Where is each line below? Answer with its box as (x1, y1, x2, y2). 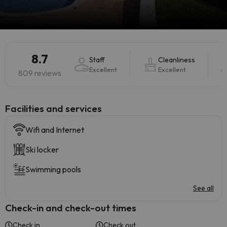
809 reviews (18, 68, 61, 78)
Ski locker (25, 144, 59, 155)
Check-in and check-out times (5, 202, 136, 214)
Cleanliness (158, 55, 195, 64)
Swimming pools (25, 164, 81, 174)
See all (193, 183, 214, 193)
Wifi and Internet (25, 125, 84, 135)
